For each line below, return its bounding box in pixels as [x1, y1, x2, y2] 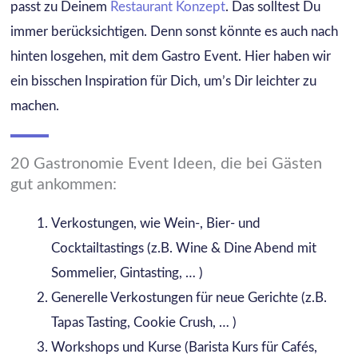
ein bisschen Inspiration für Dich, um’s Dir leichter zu [10, 74, 316, 89]
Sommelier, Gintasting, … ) [50, 266, 206, 280]
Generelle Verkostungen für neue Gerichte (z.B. [50, 291, 327, 305]
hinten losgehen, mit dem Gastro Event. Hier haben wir [10, 50, 331, 64]
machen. [10, 99, 59, 113]
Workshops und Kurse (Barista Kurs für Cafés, [50, 340, 317, 355]
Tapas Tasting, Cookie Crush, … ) [50, 316, 237, 330]
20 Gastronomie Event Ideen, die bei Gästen [10, 156, 322, 173]
